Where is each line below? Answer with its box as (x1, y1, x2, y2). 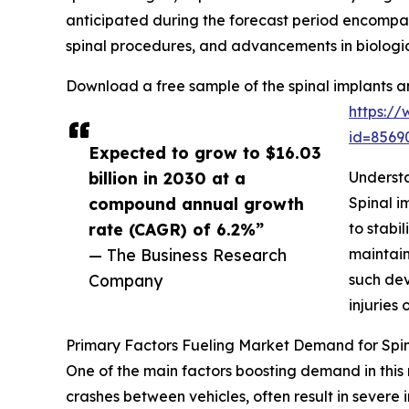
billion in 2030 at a (89, 168, 246, 189)
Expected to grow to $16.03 (89, 142, 321, 163)
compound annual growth (89, 194, 304, 215)
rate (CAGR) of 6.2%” (89, 219, 264, 240)
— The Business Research (89, 245, 287, 266)
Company (89, 270, 163, 291)
